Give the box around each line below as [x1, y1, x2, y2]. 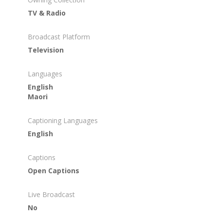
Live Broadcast [27, 189, 75, 199]
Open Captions [27, 165, 79, 175]
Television [27, 45, 64, 54]
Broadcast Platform [27, 32, 90, 41]
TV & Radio [27, 8, 66, 18]
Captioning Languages [27, 115, 98, 125]
